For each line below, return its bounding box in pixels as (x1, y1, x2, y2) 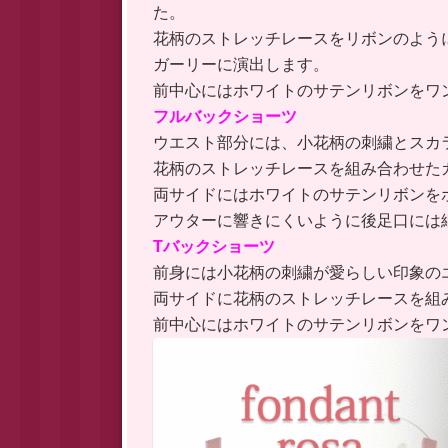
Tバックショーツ (152, 237, 275, 255)
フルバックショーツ (152, 107, 297, 125)
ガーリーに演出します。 (152, 55, 329, 73)
